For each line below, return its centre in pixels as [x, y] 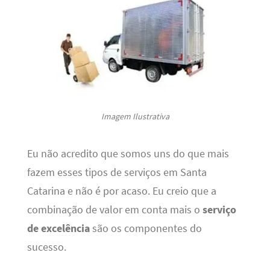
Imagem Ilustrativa [135, 116]
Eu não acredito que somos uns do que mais [128, 154]
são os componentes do [146, 229]
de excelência [58, 229]
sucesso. [46, 247]
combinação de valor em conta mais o [115, 210]
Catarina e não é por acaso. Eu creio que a [121, 191]
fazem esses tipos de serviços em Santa [117, 173]
